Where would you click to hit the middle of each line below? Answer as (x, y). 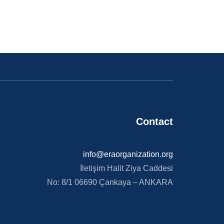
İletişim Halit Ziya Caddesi (126, 168)
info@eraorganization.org (128, 154)
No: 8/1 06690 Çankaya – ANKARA (110, 182)
